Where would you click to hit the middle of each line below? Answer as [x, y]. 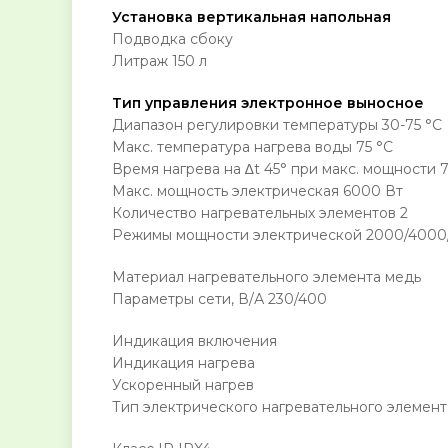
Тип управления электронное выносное [268, 103]
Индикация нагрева [183, 363]
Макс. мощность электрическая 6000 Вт [257, 191]
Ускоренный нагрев [183, 385]
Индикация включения [194, 341]
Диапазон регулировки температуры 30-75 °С [277, 125]
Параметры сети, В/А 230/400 [219, 299]
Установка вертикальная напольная [251, 17]
